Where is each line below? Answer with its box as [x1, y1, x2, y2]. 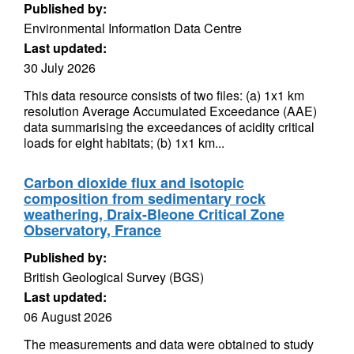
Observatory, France [24, 220, 161, 240]
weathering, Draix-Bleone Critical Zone [24, 204, 284, 224]
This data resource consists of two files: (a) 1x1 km [24, 86, 304, 104]
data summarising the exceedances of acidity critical [24, 118, 314, 136]
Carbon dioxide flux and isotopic [24, 172, 244, 193]
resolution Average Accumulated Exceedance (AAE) [24, 102, 317, 120]
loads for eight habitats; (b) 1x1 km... [24, 134, 224, 152]
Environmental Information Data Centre [24, 19, 242, 37]
